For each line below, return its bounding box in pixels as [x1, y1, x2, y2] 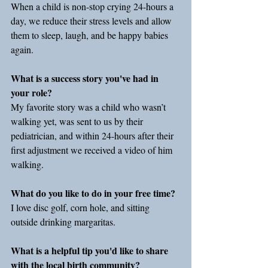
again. [11, 43, 33, 56]
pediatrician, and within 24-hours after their [11, 129, 176, 142]
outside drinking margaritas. [11, 215, 115, 228]
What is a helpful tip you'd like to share [11, 243, 170, 257]
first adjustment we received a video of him [11, 144, 175, 156]
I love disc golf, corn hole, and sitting [11, 201, 152, 214]
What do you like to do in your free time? [11, 186, 175, 200]
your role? [11, 86, 52, 99]
